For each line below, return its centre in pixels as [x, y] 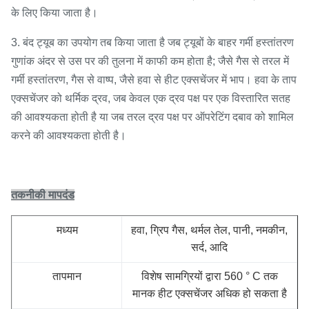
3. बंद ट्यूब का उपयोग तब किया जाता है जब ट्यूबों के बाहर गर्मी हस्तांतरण [152, 42]
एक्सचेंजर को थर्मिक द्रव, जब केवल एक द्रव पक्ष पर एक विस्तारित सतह [151, 98]
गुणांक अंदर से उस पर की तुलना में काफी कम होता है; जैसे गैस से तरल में [150, 61]
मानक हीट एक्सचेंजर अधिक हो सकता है [209, 293]
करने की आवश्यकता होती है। [69, 136]
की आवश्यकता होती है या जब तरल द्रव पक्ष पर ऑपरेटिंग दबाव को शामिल [152, 117]
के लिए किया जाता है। [54, 13]
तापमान [67, 276]
